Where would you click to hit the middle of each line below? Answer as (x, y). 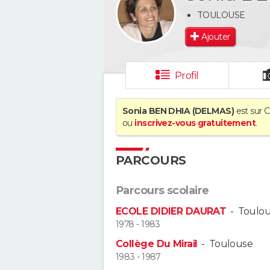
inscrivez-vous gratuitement (195, 123)
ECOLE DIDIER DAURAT (171, 211)
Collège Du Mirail (157, 244)
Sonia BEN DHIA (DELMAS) (178, 111)
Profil (187, 76)
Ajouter (216, 36)
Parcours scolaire (162, 190)
